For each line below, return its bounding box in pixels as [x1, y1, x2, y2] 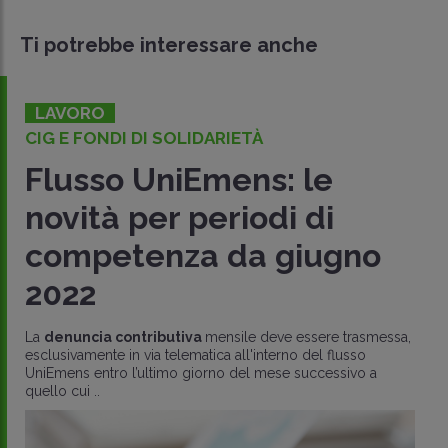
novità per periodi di [25, 198, 334, 236]
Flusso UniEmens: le [25, 160, 333, 198]
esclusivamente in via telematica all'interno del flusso [25, 346, 366, 363]
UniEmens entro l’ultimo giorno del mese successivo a [25, 364, 377, 381]
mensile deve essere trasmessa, [205, 328, 411, 345]
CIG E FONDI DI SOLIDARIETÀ [25, 127, 263, 148]
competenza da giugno [25, 236, 381, 274]
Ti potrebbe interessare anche [20, 32, 318, 57]
